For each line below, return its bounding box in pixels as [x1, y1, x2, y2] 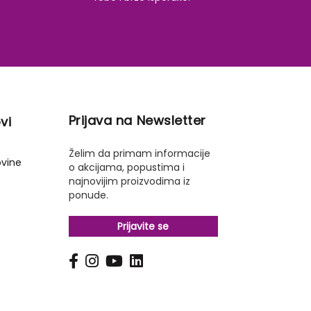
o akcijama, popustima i [68, 160, 185, 174]
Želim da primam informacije [68, 146, 210, 160]
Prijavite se [117, 219, 169, 233]
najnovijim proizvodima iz [68, 174, 190, 188]
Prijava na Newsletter [68, 112, 206, 129]
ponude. [68, 188, 108, 202]
